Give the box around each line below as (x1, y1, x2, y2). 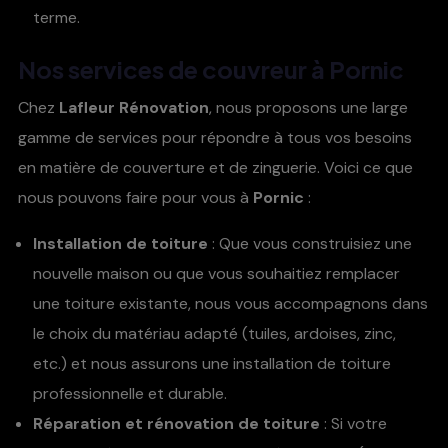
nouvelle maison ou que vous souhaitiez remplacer (33, 263, 400, 285)
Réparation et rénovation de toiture (33, 413, 320, 435)
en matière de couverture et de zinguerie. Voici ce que (18, 157, 413, 179)
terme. (33, 7, 80, 29)
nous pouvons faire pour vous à (18, 187, 253, 209)
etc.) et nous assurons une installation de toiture (33, 353, 391, 375)
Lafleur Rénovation (59, 97, 209, 119)
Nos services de (18, 54, 202, 85)
